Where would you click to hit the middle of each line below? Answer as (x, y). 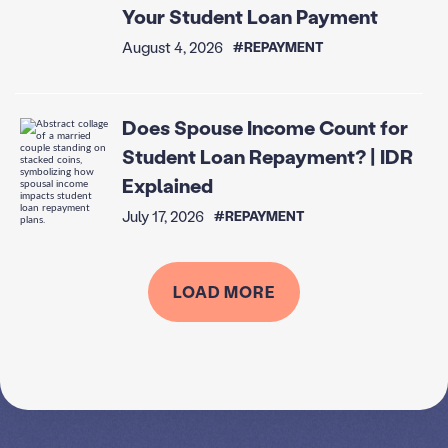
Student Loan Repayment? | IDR (267, 156)
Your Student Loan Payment (249, 15)
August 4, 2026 (172, 46)
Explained (167, 185)
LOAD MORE (224, 292)
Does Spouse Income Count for (264, 127)
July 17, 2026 (162, 216)
